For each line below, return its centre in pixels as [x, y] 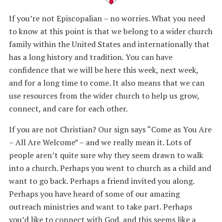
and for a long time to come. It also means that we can [107, 83]
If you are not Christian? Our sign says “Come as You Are [110, 129]
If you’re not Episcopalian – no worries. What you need [107, 18]
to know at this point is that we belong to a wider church [111, 31]
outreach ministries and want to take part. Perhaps [100, 207]
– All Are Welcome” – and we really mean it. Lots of [100, 142]
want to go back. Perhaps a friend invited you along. [101, 181]
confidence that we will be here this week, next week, [103, 70]
